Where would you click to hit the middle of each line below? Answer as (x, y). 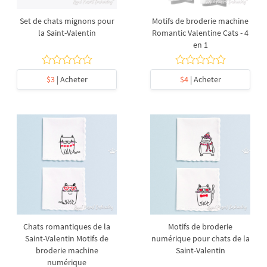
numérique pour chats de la (200, 238)
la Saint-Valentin (67, 33)
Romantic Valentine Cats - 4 (200, 33)
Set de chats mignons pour (67, 21)
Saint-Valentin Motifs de (67, 238)
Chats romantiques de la (67, 226)
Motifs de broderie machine (200, 21)
